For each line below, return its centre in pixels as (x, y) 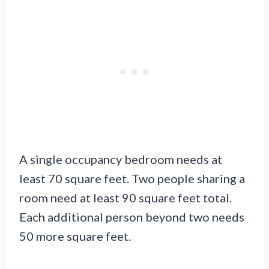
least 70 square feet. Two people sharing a (132, 179)
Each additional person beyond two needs (132, 217)
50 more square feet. (75, 236)
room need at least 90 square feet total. (125, 198)
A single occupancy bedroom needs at (121, 159)
